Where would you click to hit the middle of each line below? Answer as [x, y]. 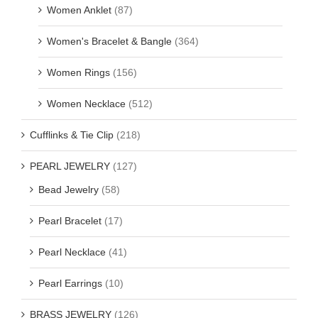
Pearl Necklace [72, 252]
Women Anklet [79, 10]
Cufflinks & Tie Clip [72, 135]
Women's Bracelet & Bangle [109, 41]
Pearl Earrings [70, 283]
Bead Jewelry [68, 189]
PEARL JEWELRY [70, 166]
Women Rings [78, 72]
